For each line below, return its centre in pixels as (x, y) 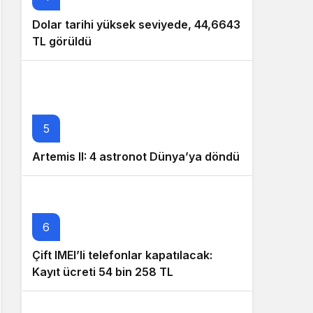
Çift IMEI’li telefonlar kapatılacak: (122, 255)
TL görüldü (62, 41)
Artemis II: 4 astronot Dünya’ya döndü (136, 156)
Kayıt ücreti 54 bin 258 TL (103, 272)
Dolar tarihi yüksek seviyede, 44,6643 (136, 24)
